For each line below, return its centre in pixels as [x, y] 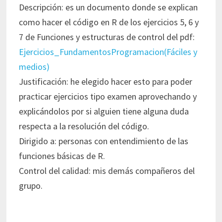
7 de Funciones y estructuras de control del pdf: [107, 37]
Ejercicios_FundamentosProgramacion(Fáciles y [108, 52]
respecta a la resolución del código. [84, 126]
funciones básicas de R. [62, 156]
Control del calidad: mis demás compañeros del [107, 170]
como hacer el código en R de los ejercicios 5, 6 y [109, 22]
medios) [34, 66]
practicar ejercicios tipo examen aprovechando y [108, 96]
